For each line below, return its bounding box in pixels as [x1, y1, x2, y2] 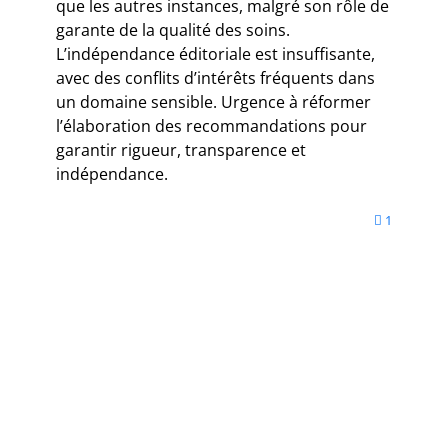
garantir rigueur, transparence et [56, 139, 306, 162]
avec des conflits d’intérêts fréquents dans [56, 67, 375, 90]
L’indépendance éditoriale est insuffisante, [56, 43, 375, 66]
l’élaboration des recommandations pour [56, 115, 367, 138]
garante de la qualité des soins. [56, 19, 290, 42]
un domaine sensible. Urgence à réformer [56, 91, 371, 114]
